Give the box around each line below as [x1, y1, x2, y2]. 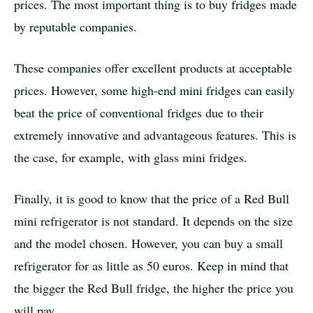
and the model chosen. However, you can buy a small [14, 234, 283, 252]
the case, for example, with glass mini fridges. [14, 148, 247, 166]
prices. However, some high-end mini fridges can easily [14, 81, 295, 99]
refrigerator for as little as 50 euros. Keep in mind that [14, 256, 289, 274]
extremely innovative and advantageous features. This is [14, 126, 296, 143]
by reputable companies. [14, 17, 137, 35]
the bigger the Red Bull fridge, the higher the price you [14, 279, 293, 296]
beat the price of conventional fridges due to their [14, 103, 263, 121]
